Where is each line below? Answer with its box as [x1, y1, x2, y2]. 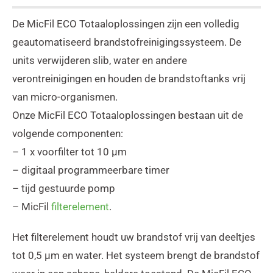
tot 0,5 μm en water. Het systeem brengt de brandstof [12, 249, 260, 261]
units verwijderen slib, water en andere [12, 54, 187, 66]
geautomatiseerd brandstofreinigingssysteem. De [12, 35, 241, 48]
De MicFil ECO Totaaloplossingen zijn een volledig [12, 17, 239, 30]
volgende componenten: [12, 127, 123, 140]
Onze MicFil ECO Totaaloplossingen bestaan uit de [12, 108, 243, 121]
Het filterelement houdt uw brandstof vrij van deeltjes [12, 230, 255, 243]
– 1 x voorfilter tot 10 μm [12, 145, 127, 158]
